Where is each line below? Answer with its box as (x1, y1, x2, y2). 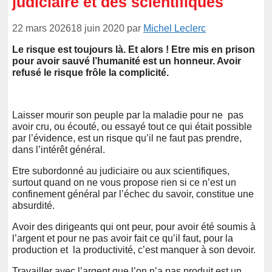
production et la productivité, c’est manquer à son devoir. (12, 244, 256, 255)
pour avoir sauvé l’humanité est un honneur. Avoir (12, 55, 241, 66)
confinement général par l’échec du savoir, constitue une (12, 188, 254, 199)
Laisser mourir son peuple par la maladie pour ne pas (12, 109, 243, 120)
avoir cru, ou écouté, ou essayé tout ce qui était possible (12, 121, 252, 132)
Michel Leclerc (143, 22, 206, 33)
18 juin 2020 (71, 22, 124, 33)
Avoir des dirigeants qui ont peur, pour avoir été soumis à (12, 221, 256, 232)
